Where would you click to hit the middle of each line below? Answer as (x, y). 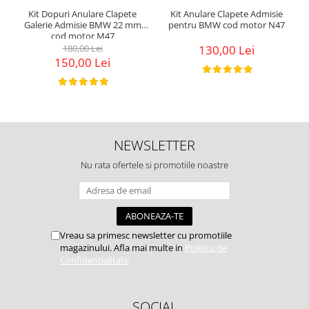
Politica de (206, 247)
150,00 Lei (82, 62)
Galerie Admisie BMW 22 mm (82, 24)
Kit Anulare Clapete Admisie (227, 13)
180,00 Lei (82, 48)
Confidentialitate (94, 260)
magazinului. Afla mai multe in (122, 247)
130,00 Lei (227, 50)
